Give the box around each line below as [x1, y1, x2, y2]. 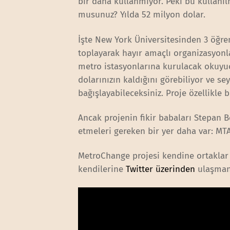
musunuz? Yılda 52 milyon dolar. [78, 9, 206, 21]
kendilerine [78, 163, 126, 175]
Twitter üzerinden [126, 163, 196, 175]
